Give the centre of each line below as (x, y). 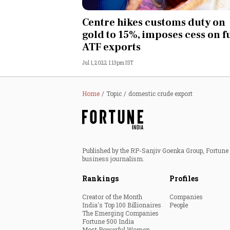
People (179, 205)
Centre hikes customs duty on (154, 23)
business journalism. (113, 159)
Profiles (184, 178)
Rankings (100, 178)
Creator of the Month (112, 197)
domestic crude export (160, 93)
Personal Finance (147, 16)
